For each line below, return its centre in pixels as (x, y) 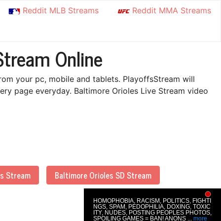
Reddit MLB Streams (60, 10)
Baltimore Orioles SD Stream (103, 175)
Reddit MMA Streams (170, 10)
